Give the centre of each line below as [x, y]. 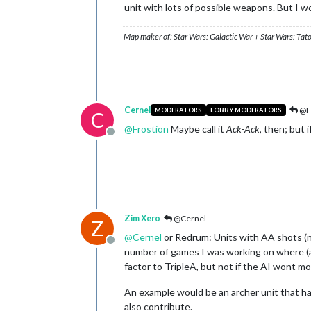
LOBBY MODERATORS [246, 110]
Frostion [151, 128]
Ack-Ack [243, 128]
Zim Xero [142, 218]
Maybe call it [197, 128]
